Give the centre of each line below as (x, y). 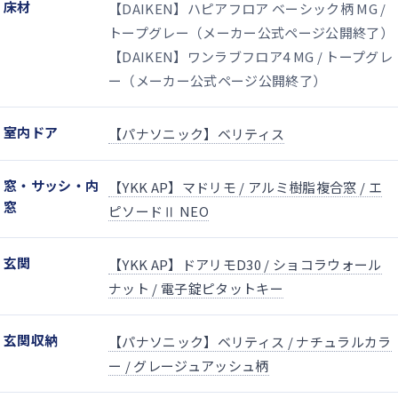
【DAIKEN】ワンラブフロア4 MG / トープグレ (251, 57)
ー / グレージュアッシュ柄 (189, 366)
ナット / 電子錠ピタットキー (196, 289)
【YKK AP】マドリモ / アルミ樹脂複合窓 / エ (246, 187)
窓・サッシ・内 (52, 186)
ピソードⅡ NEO (159, 211)
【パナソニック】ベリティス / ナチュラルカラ (250, 342)
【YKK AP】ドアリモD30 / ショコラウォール (245, 265)
